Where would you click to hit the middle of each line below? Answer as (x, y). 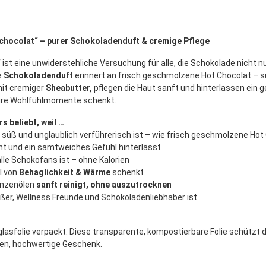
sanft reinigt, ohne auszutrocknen (104, 185)
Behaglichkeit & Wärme (65, 172)
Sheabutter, (69, 88)
